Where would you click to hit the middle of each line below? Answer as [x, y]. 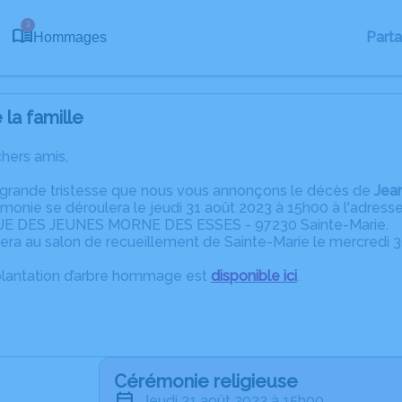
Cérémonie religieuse [206, 381]
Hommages [70, 37]
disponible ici [254, 276]
